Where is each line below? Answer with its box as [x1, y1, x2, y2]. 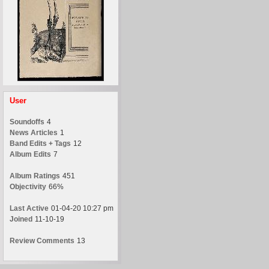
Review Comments [10, 237, 74, 245]
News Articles [10, 128, 58, 137]
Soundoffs [10, 118, 44, 126]
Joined [10, 215, 32, 223]
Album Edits [10, 150, 51, 159]
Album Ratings [10, 172, 60, 180]
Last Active [10, 204, 49, 213]
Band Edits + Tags [10, 139, 71, 148]
